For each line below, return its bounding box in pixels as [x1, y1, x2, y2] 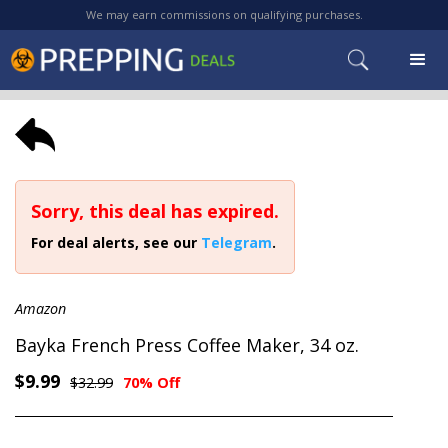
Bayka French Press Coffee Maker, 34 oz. [15, 333, 359, 357]
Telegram [201, 233, 272, 252]
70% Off [123, 373, 180, 392]
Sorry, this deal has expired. [31, 199, 279, 223]
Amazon [15, 299, 66, 318]
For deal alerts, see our [31, 233, 201, 252]
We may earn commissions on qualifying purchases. [85, 7, 363, 22]
